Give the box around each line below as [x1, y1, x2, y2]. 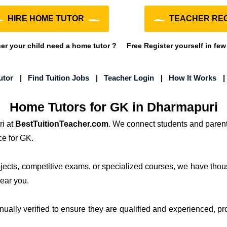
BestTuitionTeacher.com [15, 120, 108, 128]
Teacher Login [104, 73, 154, 82]
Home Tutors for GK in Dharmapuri [9, 100, 218, 114]
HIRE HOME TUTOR [7, 14, 84, 23]
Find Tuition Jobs [28, 73, 89, 82]
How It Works [169, 73, 216, 82]
